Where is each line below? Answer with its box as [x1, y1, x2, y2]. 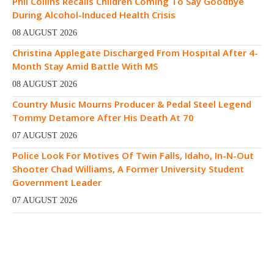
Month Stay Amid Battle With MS [12, 59, 158, 72]
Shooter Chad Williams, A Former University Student [12, 162, 244, 175]
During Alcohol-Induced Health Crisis [12, 8, 178, 21]
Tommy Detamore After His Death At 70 [12, 111, 194, 124]
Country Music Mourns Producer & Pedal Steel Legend [12, 97, 251, 110]
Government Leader [12, 176, 102, 188]
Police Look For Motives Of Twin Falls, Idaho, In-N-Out [12, 149, 254, 161]
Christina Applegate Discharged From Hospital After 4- [12, 46, 258, 59]
